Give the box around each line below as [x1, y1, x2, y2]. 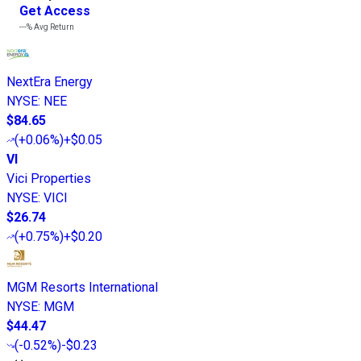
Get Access [19, 3, 90, 19]
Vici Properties [6, 171, 91, 187]
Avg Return [32, 23, 74, 32]
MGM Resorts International [6, 280, 158, 296]
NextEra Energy [6, 74, 93, 90]
